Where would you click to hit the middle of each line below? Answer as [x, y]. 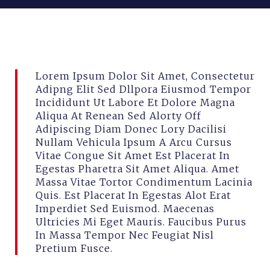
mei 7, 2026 [40, 63]
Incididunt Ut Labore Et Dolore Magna [135, 102]
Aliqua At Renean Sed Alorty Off [118, 116]
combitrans [107, 63]
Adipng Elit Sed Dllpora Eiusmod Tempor [143, 89]
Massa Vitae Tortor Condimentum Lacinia [144, 182]
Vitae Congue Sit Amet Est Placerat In [133, 155]
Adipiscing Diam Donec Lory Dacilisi [131, 129]
